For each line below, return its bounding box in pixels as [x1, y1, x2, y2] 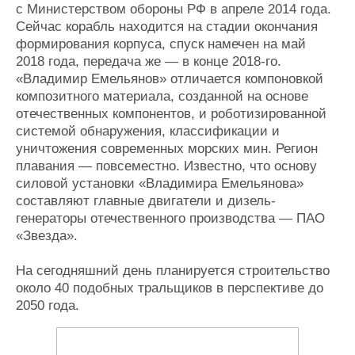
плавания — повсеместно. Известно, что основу [16, 158, 317, 174]
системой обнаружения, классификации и [16, 124, 280, 139]
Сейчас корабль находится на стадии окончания [16, 19, 318, 35]
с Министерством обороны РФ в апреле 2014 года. [16, 2, 331, 17]
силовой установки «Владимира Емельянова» [16, 176, 303, 192]
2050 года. [16, 298, 79, 314]
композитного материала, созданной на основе [16, 89, 308, 105]
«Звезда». [16, 228, 78, 244]
